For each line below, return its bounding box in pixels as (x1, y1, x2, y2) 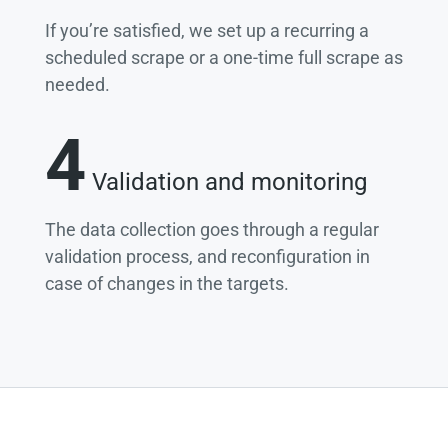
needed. (44, 74, 110, 96)
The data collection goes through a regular (44, 219, 379, 241)
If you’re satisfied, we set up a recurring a (44, 20, 369, 42)
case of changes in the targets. (44, 273, 289, 295)
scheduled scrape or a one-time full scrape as (44, 47, 403, 69)
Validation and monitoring (85, 168, 367, 197)
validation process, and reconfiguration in (44, 246, 370, 268)
